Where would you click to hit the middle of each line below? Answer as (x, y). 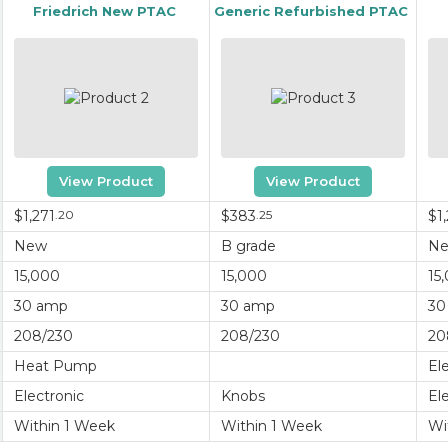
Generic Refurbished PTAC (311, 11)
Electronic (48, 396)
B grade (248, 246)
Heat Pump (55, 366)
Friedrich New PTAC (104, 11)
